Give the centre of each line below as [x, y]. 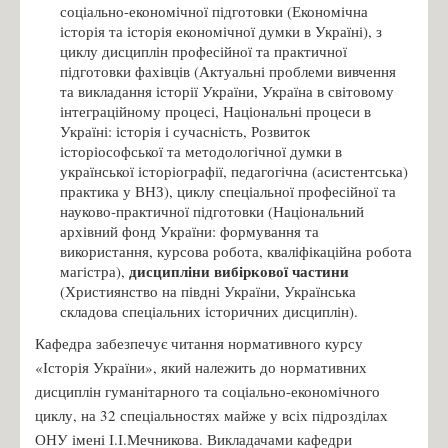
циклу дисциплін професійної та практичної [203, 50]
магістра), [94, 270]
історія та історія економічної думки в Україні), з [221, 30]
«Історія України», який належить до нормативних [201, 366]
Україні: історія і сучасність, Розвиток [185, 130]
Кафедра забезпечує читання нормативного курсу [199, 342]
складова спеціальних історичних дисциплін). [209, 310]
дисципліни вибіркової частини [239, 270]
